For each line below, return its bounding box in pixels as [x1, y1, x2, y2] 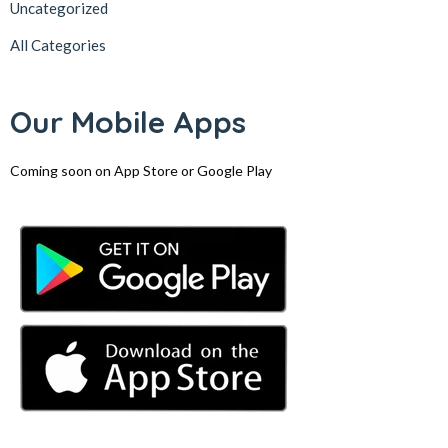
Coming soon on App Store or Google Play [10, 162, 272, 179]
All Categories [10, 36, 106, 54]
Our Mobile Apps [10, 103, 246, 141]
